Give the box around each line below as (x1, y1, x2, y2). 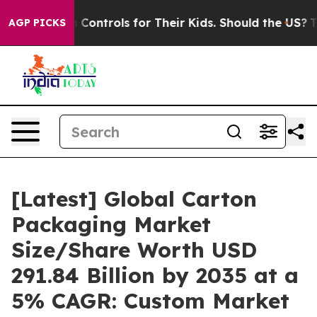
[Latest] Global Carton (11, 185, 257, 212)
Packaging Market (11, 211, 211, 238)
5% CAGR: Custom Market (11, 287, 289, 314)
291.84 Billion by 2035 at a (11, 262, 299, 289)
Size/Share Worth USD (11, 236, 257, 263)
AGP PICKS (8, 16, 66, 29)
